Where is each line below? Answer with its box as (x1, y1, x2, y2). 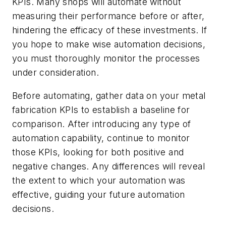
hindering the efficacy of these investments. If (12, 25, 207, 36)
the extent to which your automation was (12, 175, 186, 186)
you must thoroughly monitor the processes (12, 53, 200, 64)
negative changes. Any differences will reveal (12, 160, 205, 172)
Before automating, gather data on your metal (12, 90, 206, 101)
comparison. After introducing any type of (12, 118, 191, 129)
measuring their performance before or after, (12, 11, 205, 22)
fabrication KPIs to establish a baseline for (12, 104, 190, 115)
